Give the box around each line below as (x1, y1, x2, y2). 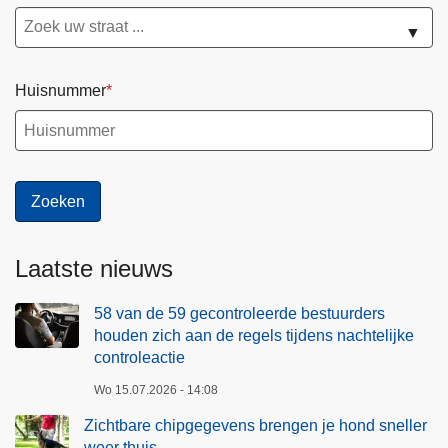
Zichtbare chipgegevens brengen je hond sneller (84, 417, 427, 435)
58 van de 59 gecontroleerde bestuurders (94, 305, 385, 323)
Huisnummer (15, 81, 106, 99)
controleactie (94, 349, 185, 367)
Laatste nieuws (15, 255, 173, 283)
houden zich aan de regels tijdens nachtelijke (94, 327, 414, 345)
